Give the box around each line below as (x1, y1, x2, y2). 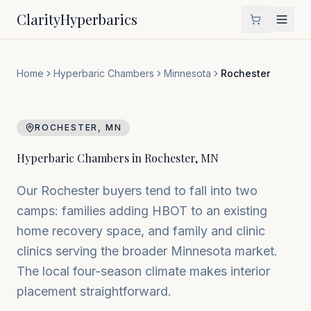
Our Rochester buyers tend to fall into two (17, 183, 258, 198)
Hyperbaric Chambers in (17, 151, 144, 165)
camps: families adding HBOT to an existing (17, 203, 267, 218)
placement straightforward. (17, 284, 171, 299)
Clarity (17, 10, 60, 28)
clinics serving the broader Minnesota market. (17, 244, 278, 258)
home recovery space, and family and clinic (17, 224, 265, 238)
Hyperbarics (60, 10, 137, 28)
